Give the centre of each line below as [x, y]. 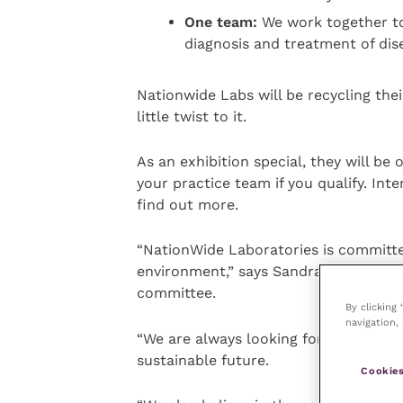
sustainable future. [202, 360]
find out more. [187, 205]
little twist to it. [191, 116]
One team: [223, 22]
